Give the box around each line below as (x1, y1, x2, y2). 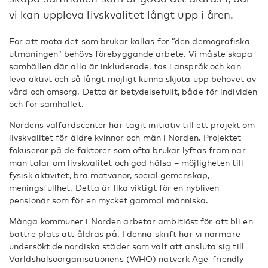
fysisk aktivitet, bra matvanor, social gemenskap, (9, 170, 209, 180)
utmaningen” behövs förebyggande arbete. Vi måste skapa (9, 48, 253, 59)
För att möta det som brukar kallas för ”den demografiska (9, 36, 250, 46)
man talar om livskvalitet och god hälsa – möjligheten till (9, 157, 243, 167)
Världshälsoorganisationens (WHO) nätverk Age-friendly (9, 254, 244, 264)
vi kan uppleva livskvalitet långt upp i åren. (9, 8, 234, 21)
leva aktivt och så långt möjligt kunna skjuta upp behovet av (9, 74, 257, 84)
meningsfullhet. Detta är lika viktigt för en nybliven (9, 182, 220, 193)
